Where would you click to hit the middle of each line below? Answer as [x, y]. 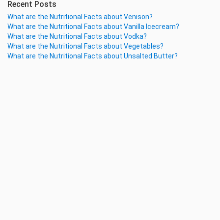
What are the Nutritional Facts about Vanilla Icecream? [93, 27]
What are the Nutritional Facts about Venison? [80, 17]
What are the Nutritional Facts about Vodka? [77, 36]
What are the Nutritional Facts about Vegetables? [85, 46]
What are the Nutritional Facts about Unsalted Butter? [93, 56]
